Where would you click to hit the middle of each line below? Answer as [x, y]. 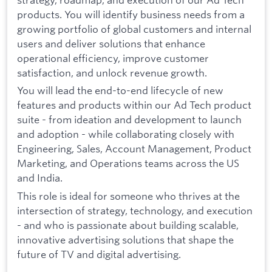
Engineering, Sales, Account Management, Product [134, 149]
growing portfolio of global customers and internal [134, 29]
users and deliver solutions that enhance [111, 43]
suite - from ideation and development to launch [129, 120]
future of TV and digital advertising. [99, 254]
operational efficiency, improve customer [113, 58]
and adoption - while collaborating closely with [126, 134]
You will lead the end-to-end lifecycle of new [120, 90]
